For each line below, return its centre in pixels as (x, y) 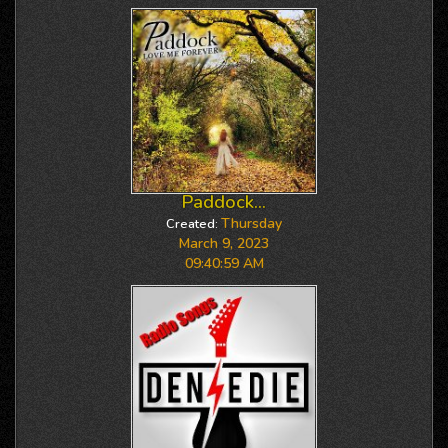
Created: (192, 224)
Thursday (251, 223)
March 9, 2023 (224, 243)
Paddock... (224, 202)
